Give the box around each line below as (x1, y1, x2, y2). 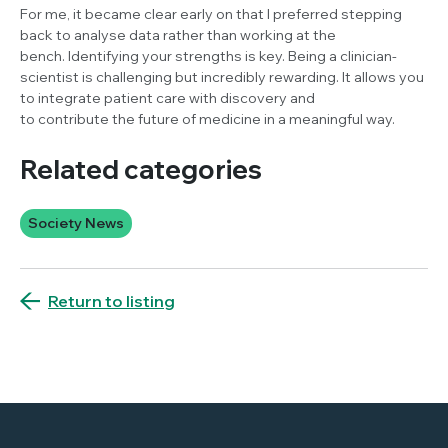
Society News (28, 213, 124, 232)
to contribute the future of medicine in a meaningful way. (20, 109, 398, 128)
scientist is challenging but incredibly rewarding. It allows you (20, 67, 424, 86)
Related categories (20, 152, 262, 186)
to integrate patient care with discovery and (20, 88, 315, 107)
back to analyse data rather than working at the (20, 25, 336, 44)
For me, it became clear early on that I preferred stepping (20, 4, 402, 23)
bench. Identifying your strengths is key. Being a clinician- (20, 46, 397, 65)
